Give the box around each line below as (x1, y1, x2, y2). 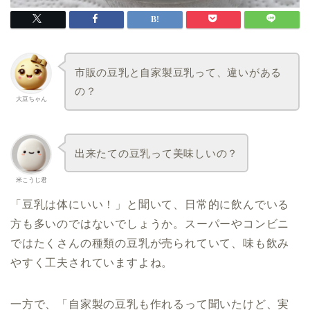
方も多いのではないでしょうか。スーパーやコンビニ (10, 218, 290, 230)
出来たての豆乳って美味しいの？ (74, 147, 239, 159)
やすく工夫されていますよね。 (10, 257, 174, 269)
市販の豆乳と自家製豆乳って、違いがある (74, 66, 282, 78)
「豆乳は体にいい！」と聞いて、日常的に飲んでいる (10, 199, 290, 211)
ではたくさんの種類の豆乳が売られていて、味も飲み (10, 237, 290, 250)
